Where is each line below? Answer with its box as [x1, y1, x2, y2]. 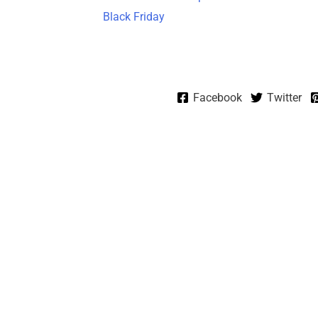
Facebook [192, 90, 242, 104]
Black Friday [102, 9, 165, 23]
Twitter [266, 90, 302, 104]
